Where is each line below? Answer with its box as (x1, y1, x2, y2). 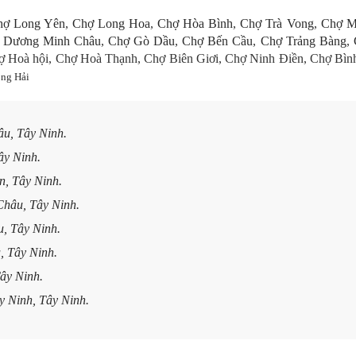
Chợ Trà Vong (240, 17, 314, 30)
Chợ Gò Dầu (108, 34, 176, 48)
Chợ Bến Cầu (182, 34, 253, 48)
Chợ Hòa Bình (157, 17, 234, 30)
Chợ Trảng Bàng (260, 34, 346, 48)
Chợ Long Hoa (72, 17, 151, 30)
